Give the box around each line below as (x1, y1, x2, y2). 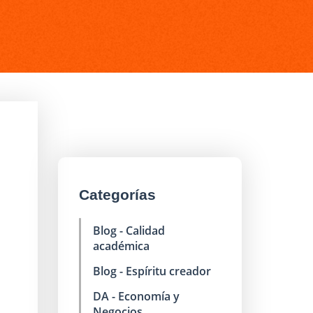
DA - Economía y (92, 289, 180, 304)
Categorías (78, 187, 156, 203)
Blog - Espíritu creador (92, 263, 211, 279)
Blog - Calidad (92, 223, 165, 238)
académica (92, 238, 150, 254)
